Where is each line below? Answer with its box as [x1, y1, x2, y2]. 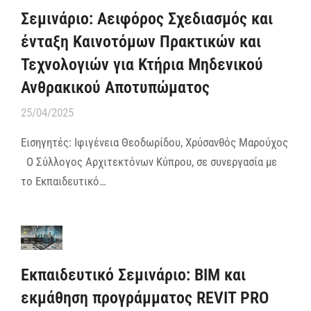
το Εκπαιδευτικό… [21, 174, 106, 188]
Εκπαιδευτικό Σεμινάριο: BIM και [21, 264, 246, 285]
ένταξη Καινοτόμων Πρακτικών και [21, 31, 261, 51]
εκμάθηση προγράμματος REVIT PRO [21, 287, 269, 308]
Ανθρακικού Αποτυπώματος [21, 77, 210, 97]
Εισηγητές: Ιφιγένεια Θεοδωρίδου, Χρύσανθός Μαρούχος [21, 135, 288, 149]
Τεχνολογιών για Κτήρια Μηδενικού [21, 54, 263, 74]
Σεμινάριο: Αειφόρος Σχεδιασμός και [21, 8, 273, 28]
